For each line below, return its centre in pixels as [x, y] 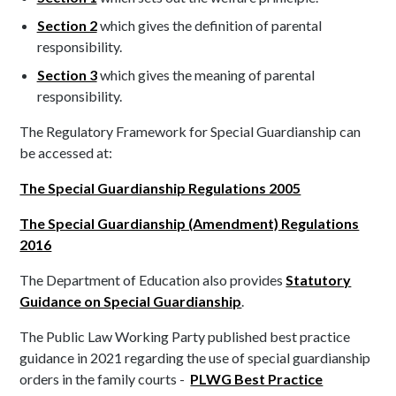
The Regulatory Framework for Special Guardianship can [190, 132]
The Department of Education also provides [153, 280]
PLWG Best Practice [257, 379]
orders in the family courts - [105, 379]
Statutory [319, 280]
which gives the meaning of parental [206, 75]
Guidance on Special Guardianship [131, 301]
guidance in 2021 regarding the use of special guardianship [195, 358]
